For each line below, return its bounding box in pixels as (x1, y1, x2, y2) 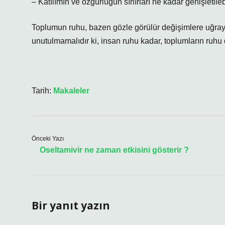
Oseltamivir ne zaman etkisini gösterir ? (40, 146, 189, 154)
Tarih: (32, 86, 53, 95)
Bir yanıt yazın (32, 198, 110, 212)
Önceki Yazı (32, 135, 64, 142)
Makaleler (53, 86, 89, 95)
